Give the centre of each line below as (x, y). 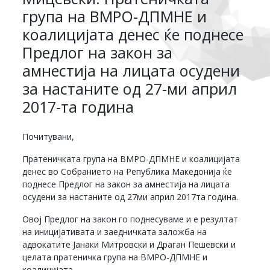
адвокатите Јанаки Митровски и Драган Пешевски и (129, 244)
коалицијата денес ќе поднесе (133, 34)
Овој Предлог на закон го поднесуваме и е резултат (130, 219)
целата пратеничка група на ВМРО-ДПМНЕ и (115, 257)
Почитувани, (49, 136)
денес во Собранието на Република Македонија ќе (127, 171)
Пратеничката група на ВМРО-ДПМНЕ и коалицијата (131, 159)
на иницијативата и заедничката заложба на (115, 231)
